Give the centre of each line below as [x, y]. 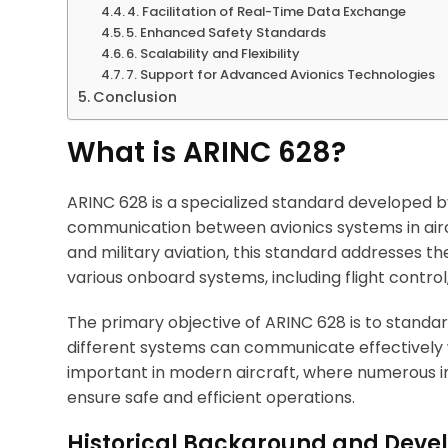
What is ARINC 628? [206, 152]
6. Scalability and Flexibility [213, 53]
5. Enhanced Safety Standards [226, 32]
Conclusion [134, 96]
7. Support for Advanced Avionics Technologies [281, 74]
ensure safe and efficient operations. [211, 397]
